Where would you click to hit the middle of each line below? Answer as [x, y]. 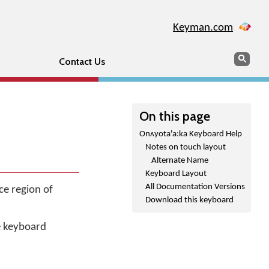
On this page [175, 116]
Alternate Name [180, 161]
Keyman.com [203, 28]
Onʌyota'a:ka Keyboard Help [191, 134]
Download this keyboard [189, 200]
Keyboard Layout [176, 174]
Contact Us [82, 62]
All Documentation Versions [195, 187]
